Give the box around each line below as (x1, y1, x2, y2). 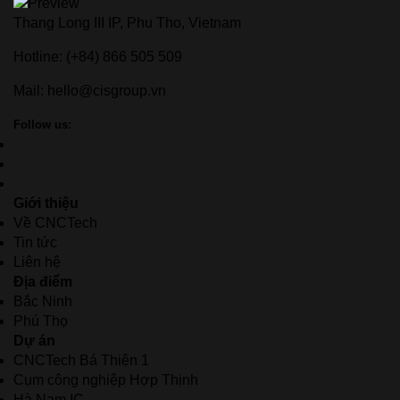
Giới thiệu (13, 195, 79, 211)
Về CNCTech (13, 214, 97, 230)
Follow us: (13, 117, 71, 131)
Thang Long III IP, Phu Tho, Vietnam (13, 14, 241, 30)
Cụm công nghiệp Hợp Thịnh (13, 371, 198, 387)
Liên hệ (13, 254, 61, 270)
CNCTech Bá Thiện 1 (13, 352, 149, 368)
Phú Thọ (13, 312, 68, 329)
